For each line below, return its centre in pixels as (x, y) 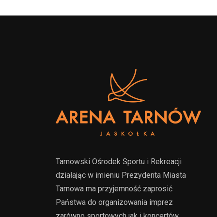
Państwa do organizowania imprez (114, 202)
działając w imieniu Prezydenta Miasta (121, 175)
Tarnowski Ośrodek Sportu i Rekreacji (119, 162)
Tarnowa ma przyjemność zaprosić (114, 189)
